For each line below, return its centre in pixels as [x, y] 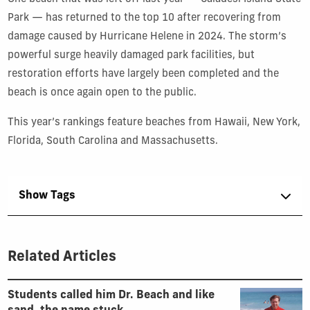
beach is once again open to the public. [102, 93]
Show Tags [47, 196]
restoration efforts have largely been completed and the [143, 74]
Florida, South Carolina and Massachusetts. [114, 141]
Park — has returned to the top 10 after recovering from [144, 18]
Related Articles [62, 258]
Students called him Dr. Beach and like [111, 296]
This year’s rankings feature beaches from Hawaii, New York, [154, 122]
